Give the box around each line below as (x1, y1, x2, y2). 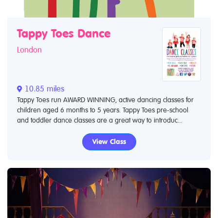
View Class (92, 137, 126, 145)
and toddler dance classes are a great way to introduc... (17, 116, 182, 124)
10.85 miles (22, 84, 64, 93)
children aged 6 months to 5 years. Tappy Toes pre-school (17, 106, 188, 114)
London (17, 45, 42, 54)
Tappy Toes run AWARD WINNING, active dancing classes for (17, 95, 194, 104)
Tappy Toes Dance (17, 27, 110, 40)
